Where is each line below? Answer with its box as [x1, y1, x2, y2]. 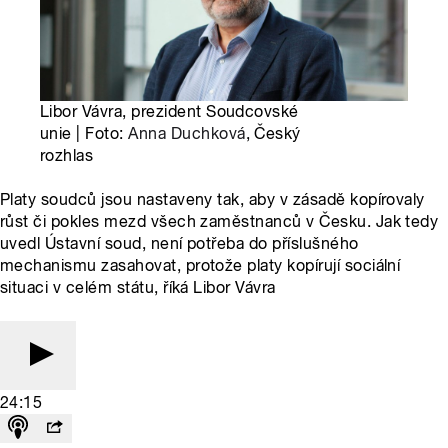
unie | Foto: [40, 123, 129, 143]
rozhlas [40, 145, 94, 165]
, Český [245, 123, 301, 143]
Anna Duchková [128, 123, 246, 143]
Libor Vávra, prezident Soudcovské [40, 101, 299, 121]
